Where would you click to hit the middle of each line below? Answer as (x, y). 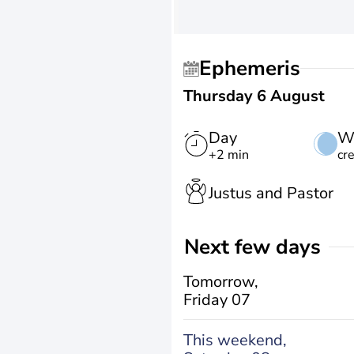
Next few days (260, 247)
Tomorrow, (221, 281)
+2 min (229, 155)
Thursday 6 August (254, 96)
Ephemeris (256, 68)
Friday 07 (217, 299)
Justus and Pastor (271, 193)
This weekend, (235, 340)
